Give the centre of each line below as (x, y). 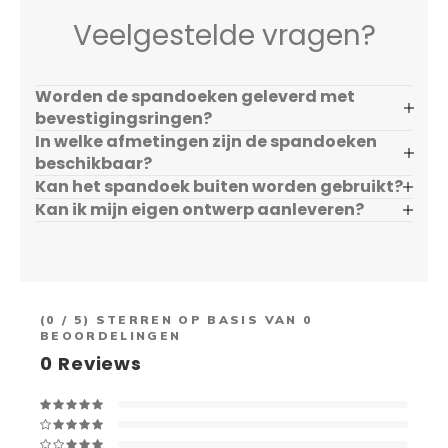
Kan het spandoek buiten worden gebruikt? (219, 186)
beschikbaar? (93, 163)
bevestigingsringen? (123, 118)
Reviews (97, 363)
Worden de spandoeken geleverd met (195, 96)
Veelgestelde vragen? (224, 35)
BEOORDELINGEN (111, 335)
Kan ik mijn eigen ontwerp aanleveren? (199, 209)
